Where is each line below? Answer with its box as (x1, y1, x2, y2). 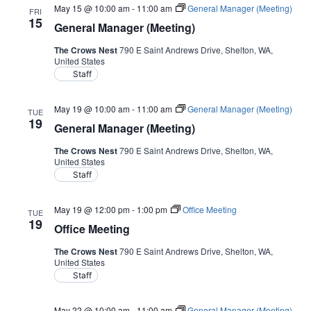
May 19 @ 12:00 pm (54, 203, 130, 215)
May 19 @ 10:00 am (54, 103, 130, 115)
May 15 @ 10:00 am (54, 2, 130, 14)
